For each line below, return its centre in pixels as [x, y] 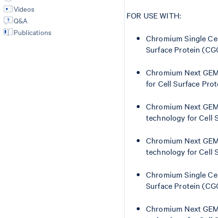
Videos [24, 9]
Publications [33, 32]
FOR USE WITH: [154, 15]
